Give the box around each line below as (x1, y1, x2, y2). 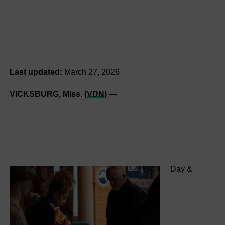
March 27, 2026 (64, 68, 120, 76)
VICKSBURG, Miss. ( (9, 90, 87, 98)
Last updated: (9, 68, 62, 76)
